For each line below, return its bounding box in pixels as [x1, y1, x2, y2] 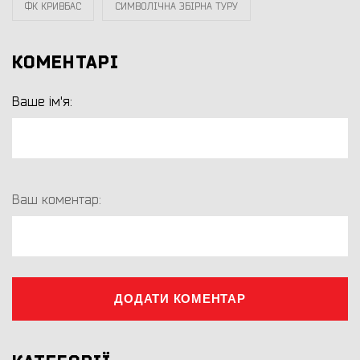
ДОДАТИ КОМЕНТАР [114, 292, 246, 306]
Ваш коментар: [12, 192, 104, 209]
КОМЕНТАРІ [12, 51, 119, 75]
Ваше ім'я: [12, 94, 76, 111]
